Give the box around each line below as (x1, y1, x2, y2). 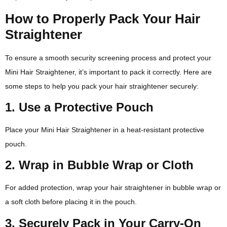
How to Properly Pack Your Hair (5, 11, 200, 26)
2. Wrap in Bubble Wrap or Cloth (5, 158, 194, 172)
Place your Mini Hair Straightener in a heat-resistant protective (5, 125, 204, 134)
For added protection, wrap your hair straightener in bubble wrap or (5, 183, 221, 192)
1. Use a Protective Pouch (5, 100, 154, 114)
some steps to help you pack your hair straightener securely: (5, 82, 199, 90)
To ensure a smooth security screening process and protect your (5, 53, 211, 62)
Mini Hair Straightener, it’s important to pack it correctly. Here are (5, 67, 212, 76)
